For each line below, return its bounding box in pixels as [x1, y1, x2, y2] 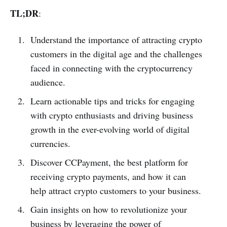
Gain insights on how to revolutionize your [30, 203, 187, 215]
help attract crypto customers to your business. [30, 184, 201, 197]
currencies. [30, 137, 70, 149]
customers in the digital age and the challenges [30, 47, 202, 60]
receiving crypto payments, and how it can [30, 170, 186, 182]
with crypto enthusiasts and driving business [30, 108, 193, 121]
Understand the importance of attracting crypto [30, 33, 202, 46]
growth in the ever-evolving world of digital [30, 123, 190, 135]
